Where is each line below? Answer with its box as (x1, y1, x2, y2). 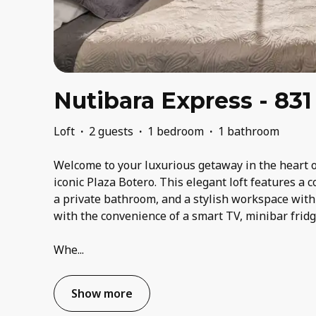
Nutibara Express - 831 (54, 87, 312, 115)
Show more (71, 286, 133, 302)
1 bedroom (147, 123, 204, 140)
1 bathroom (218, 123, 279, 140)
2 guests (89, 123, 133, 140)
